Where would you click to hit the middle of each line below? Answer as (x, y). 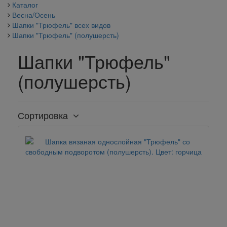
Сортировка (43, 115)
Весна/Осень (34, 14)
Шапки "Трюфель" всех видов (61, 25)
